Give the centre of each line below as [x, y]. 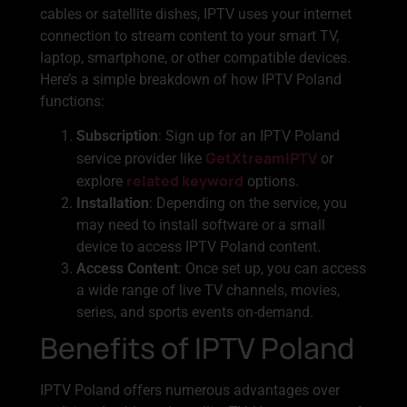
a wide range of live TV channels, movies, [208, 290]
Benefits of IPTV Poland [197, 347]
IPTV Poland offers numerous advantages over [190, 390]
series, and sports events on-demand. [195, 312]
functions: [72, 101]
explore [101, 181]
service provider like [141, 158]
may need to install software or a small [201, 224]
